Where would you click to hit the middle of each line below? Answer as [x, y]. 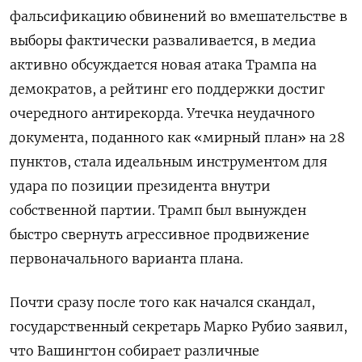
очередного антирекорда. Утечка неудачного [162, 114]
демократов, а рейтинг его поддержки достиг [167, 89]
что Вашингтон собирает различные [135, 351]
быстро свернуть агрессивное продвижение [160, 235]
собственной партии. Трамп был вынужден [158, 210]
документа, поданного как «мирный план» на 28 [177, 138]
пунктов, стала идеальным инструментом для [168, 162]
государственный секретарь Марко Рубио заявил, [179, 327]
